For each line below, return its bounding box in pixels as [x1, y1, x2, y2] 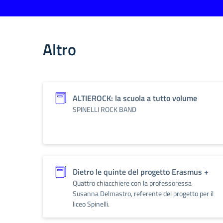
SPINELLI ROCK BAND [73, 104, 136, 114]
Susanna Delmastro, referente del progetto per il [73, 188, 214, 199]
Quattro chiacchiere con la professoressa [73, 178, 192, 188]
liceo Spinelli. [73, 199, 110, 209]
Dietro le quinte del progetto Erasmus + [73, 166, 209, 178]
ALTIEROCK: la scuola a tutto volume [73, 92, 197, 104]
